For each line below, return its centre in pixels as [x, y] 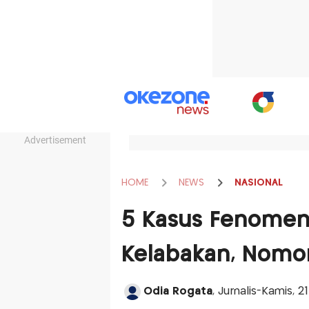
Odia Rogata [178, 291]
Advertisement [55, 140]
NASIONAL [258, 182]
